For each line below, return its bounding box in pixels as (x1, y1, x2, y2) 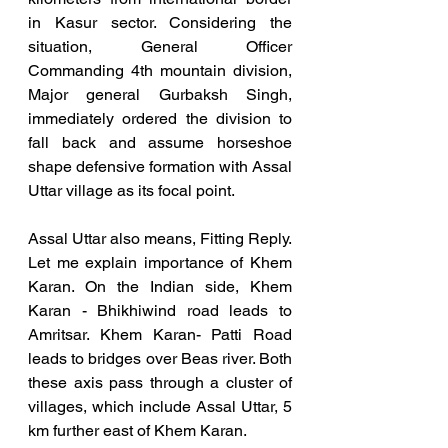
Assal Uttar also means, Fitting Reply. (28, 229, 292, 249)
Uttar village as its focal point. (28, 181, 238, 201)
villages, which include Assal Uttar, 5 (28, 397, 292, 417)
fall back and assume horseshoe (28, 133, 292, 153)
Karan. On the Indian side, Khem (28, 277, 292, 297)
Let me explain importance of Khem (28, 253, 292, 273)
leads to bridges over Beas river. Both (28, 349, 292, 369)
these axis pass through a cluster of (28, 373, 292, 393)
